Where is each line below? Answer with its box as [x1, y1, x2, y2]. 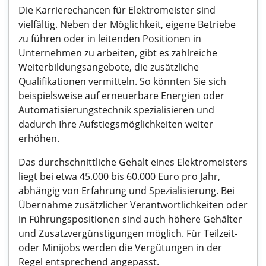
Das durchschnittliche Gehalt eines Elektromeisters [18, 156, 248, 169]
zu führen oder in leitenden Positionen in [18, 32, 201, 45]
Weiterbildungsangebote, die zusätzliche [18, 61, 199, 74]
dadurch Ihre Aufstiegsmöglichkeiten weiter [18, 118, 213, 131]
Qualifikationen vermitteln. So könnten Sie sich [18, 75, 226, 88]
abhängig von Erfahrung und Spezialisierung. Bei [18, 184, 235, 197]
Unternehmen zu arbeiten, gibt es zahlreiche [18, 46, 217, 59]
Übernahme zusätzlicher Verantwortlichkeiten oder [18, 198, 248, 211]
